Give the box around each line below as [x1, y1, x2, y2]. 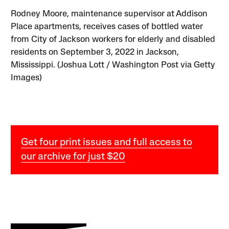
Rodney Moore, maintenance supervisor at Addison [11, 10, 208, 19]
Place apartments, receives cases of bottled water [11, 22, 203, 32]
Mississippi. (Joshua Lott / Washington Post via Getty [11, 61, 216, 70]
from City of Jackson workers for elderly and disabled [11, 35, 216, 44]
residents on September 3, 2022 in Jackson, [11, 48, 179, 57]
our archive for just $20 [21, 152, 126, 163]
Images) [11, 74, 42, 83]
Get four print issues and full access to [21, 138, 193, 148]
